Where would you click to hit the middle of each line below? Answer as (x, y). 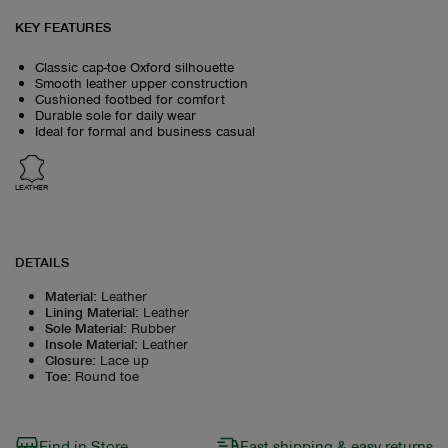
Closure (68, 359)
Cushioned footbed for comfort (130, 98)
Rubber (153, 327)
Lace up (124, 359)
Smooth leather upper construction (141, 82)
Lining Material (90, 311)
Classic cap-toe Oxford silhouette (134, 66)
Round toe (107, 375)
